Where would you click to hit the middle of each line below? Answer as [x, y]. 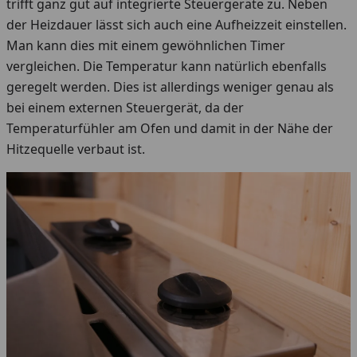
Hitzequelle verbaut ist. [77, 149]
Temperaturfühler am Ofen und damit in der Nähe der [170, 128]
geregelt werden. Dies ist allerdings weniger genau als [170, 87]
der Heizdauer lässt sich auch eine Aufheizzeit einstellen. [177, 25]
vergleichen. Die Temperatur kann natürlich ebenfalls [167, 66]
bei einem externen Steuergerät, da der [125, 108]
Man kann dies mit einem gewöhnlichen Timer [146, 45]
